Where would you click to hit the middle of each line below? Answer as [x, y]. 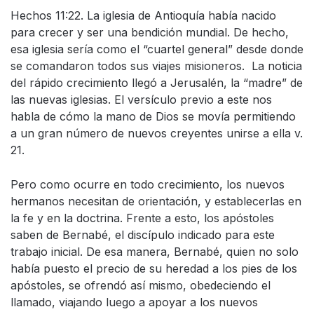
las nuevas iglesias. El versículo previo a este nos [141, 100]
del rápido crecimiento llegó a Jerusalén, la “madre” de [157, 83]
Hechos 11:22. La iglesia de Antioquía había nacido [143, 16]
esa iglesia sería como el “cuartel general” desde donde [157, 49]
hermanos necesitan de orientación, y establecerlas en [156, 202]
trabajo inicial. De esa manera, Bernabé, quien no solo [155, 252]
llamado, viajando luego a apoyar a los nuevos [134, 302]
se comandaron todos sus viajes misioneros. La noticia [156, 66]
